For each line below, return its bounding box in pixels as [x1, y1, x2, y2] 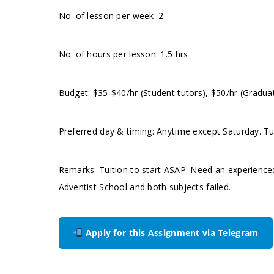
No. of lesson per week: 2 [58, 10, 164, 21]
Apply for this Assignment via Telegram [83, 227, 259, 239]
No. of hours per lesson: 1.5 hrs [58, 48, 188, 60]
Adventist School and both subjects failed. [58, 181, 231, 193]
